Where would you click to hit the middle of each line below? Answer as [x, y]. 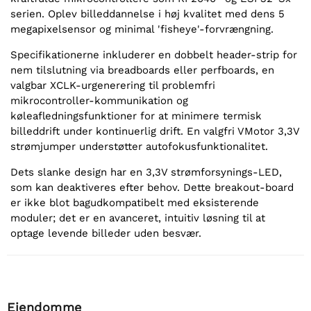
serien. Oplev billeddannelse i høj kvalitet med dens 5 [148, 14]
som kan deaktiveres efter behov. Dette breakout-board [152, 188]
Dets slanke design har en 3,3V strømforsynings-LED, [146, 173]
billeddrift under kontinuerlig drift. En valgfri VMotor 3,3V [155, 132]
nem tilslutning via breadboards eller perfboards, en [142, 70]
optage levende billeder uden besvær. [106, 234]
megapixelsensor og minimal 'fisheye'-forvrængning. [142, 30]
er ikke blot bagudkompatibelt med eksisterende [135, 203]
